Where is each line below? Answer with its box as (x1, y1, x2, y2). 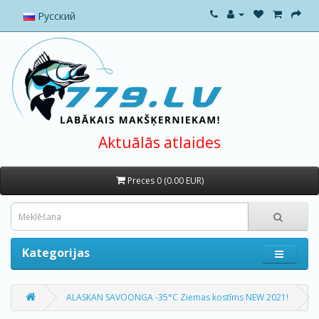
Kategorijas (22, 245, 90, 261)
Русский (35, 9, 75, 23)
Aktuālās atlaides (98, 132, 221, 152)
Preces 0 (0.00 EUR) (127, 174, 204, 187)
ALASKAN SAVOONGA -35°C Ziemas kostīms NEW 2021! (66, 291, 288, 303)
